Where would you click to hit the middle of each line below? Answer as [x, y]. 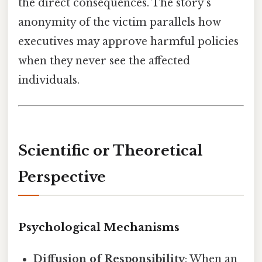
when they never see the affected [104, 61]
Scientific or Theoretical [110, 150]
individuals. [49, 80]
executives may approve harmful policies [128, 41]
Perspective [62, 177]
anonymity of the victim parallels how [120, 22]
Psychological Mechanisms [99, 227]
